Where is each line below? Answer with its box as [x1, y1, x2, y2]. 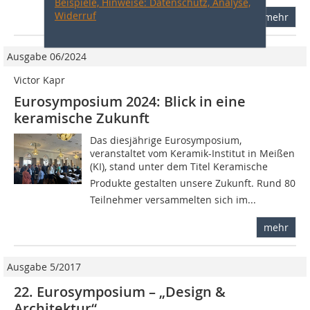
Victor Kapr [14, 73, 65, 86]
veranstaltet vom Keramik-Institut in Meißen [90, 146, 295, 160]
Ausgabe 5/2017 [7, 259, 81, 273]
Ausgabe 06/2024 [7, 49, 86, 63]
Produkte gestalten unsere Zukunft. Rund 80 [90, 176, 296, 190]
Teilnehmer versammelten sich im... [90, 192, 257, 206]
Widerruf [55, 8, 96, 22]
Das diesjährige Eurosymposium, [90, 133, 242, 147]
